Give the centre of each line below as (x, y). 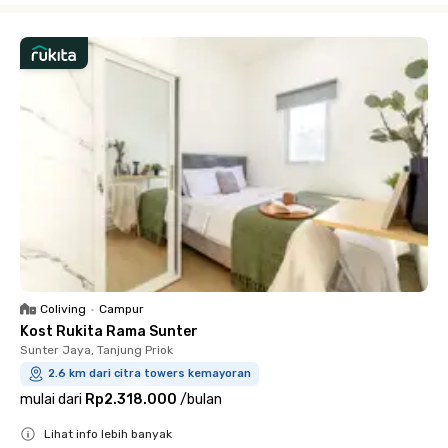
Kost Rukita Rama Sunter (109, 331)
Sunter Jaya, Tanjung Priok (96, 350)
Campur (121, 309)
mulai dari (51, 399)
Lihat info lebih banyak (108, 434)
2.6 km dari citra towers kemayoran (149, 373)
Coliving (63, 309)
